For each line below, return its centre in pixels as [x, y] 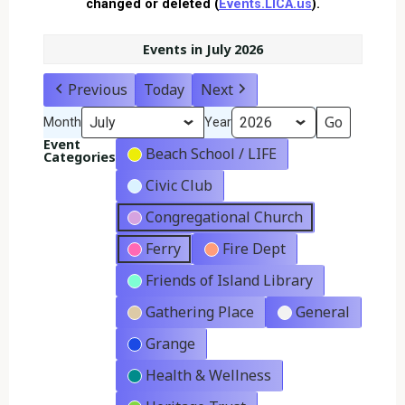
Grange [170, 344]
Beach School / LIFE [211, 154]
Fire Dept [254, 249]
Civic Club [179, 186]
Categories [79, 157]
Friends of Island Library [229, 281]
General [322, 312]
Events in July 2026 [202, 50]
